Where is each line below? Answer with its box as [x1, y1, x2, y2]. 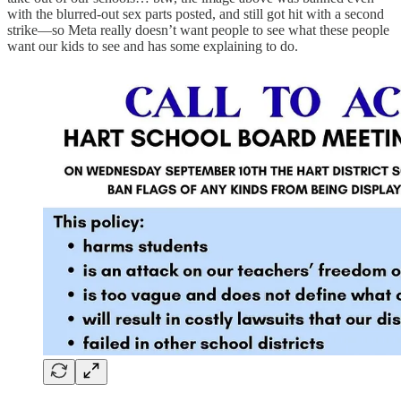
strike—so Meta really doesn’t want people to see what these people [7, 22, 389, 38]
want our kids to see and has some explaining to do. [7, 38, 298, 54]
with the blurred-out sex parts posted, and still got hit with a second [7, 6, 384, 21]
